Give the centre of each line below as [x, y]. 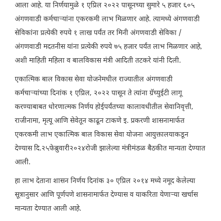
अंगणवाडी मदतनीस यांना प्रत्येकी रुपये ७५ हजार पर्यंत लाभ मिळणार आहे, [109, 47]
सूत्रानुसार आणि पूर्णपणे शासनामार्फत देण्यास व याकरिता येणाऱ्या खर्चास [106, 195]
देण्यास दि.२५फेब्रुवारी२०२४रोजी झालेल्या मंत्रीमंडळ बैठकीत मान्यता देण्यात [110, 148]
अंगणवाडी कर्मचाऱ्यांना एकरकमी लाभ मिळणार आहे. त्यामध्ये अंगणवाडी [107, 19]
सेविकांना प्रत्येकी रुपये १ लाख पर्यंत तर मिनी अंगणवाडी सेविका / [98, 33]
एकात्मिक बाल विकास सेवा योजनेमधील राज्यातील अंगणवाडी [94, 79]
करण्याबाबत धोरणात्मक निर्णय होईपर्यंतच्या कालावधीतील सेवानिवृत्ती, [104, 107]
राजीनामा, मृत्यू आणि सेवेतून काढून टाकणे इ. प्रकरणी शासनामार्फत [100, 121]
